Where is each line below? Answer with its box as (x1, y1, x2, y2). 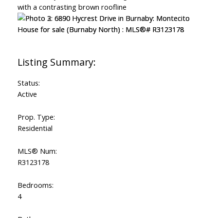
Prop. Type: (17, 112, 55, 122)
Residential (17, 123, 53, 133)
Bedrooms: (17, 180, 54, 190)
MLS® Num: (17, 146, 57, 156)
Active (17, 89, 37, 99)
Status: (17, 78, 40, 88)
